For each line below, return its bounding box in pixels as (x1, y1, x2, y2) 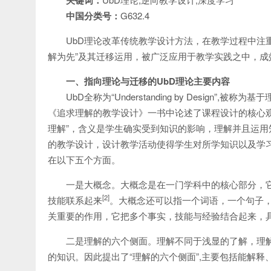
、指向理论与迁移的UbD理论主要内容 (75, 74, 230, 88)
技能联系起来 (48, 194, 102, 206)
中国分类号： (66, 9, 120, 22)
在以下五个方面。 (48, 153, 120, 166)
